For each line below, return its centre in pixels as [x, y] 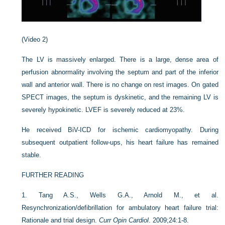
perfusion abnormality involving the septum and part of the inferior [120, 72]
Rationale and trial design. [61, 220]
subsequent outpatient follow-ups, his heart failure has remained [120, 142]
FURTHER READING [53, 175]
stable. [32, 155]
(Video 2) [35, 39]
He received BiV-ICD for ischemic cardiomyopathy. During [120, 130]
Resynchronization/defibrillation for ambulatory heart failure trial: [120, 207]
